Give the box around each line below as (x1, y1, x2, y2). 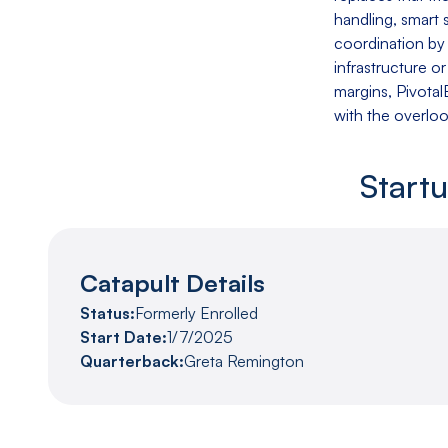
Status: (80, 302, 135, 323)
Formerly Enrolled (135, 302, 258, 323)
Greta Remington (184, 350, 304, 371)
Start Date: (80, 326, 167, 347)
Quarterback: (80, 350, 184, 371)
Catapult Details (80, 267, 265, 298)
